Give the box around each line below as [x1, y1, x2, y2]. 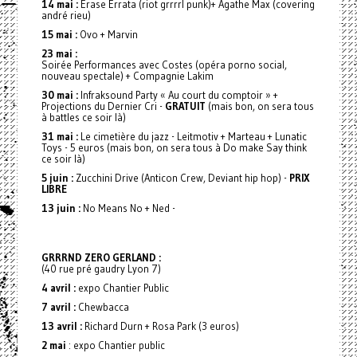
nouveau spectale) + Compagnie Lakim [41, 69, 214, 82]
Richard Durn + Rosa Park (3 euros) [81, 320, 239, 332]
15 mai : [41, 28, 77, 41]
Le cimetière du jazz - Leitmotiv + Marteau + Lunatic [77, 130, 307, 143]
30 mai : [41, 88, 78, 101]
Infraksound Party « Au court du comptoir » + [77, 88, 278, 101]
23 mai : [41, 47, 77, 60]
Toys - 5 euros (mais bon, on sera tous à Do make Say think [41, 141, 307, 154]
